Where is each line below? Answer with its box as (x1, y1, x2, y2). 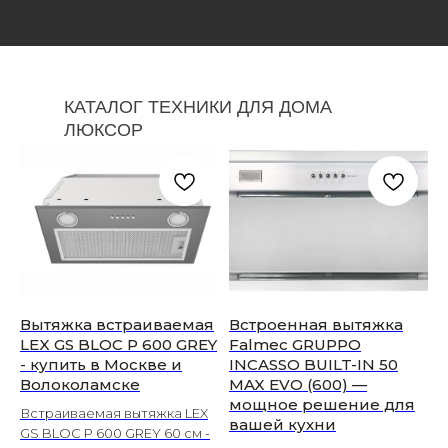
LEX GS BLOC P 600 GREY (20, 335, 217, 355)
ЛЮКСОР (64, 120, 143, 140)
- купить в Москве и (20, 355, 182, 375)
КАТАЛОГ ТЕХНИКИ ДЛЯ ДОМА (64, 97, 332, 117)
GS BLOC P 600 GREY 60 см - (20, 425, 210, 442)
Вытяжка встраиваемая (20, 315, 214, 335)
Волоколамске (20, 375, 140, 395)
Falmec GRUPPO (229, 335, 361, 355)
